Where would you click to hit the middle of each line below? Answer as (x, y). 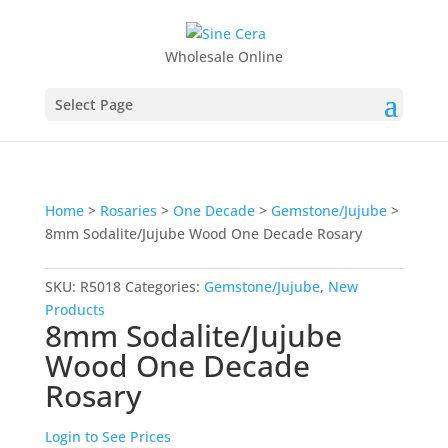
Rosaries (128, 210)
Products (74, 309)
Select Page (93, 104)
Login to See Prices (107, 436)
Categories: (164, 286)
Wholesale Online (223, 56)
